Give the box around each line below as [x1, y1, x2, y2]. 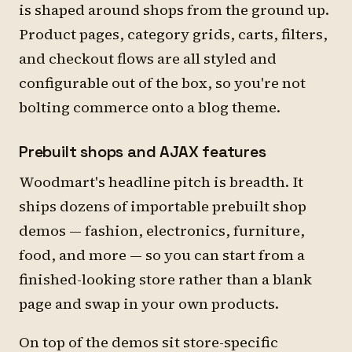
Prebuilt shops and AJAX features [19, 141, 266, 162]
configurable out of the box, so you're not [19, 73, 306, 93]
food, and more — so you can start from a [19, 245, 305, 265]
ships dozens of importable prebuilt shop [19, 196, 306, 216]
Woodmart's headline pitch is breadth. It [19, 172, 303, 192]
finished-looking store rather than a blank [19, 269, 312, 289]
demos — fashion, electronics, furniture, [19, 221, 305, 240]
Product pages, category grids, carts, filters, [19, 24, 328, 44]
